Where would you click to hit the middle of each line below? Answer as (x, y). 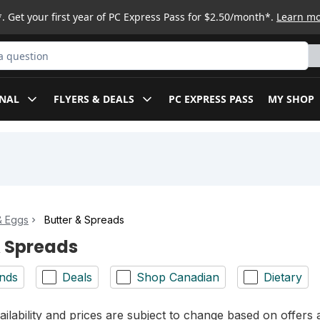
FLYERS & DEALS (94, 99)
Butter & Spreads (84, 220)
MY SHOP (291, 99)
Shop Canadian (178, 277)
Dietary (283, 277)
